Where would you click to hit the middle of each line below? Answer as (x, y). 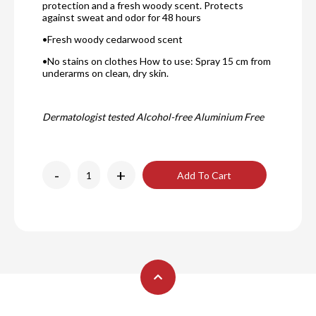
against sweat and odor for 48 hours (122, 18)
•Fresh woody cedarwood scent (113, 39)
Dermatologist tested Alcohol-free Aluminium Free (153, 117)
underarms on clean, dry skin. (105, 73)
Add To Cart (205, 175)
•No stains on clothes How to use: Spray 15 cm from (157, 61)
